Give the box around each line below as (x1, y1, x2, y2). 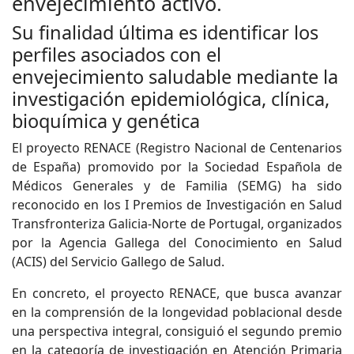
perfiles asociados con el (12, 42, 221, 67)
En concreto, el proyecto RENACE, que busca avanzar (12, 284, 342, 302)
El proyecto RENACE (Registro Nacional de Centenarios (12, 139, 342, 156)
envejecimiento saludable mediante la (12, 64, 338, 89)
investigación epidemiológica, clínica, (12, 86, 330, 111)
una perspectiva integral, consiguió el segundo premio (12, 322, 342, 340)
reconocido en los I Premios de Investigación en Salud (12, 196, 342, 213)
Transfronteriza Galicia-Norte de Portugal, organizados (12, 215, 342, 232)
